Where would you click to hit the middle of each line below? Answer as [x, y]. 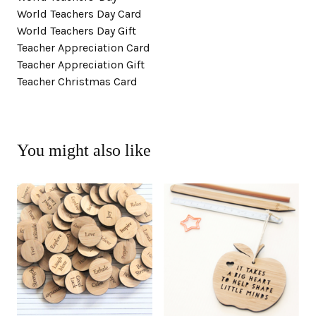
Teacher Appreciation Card [84, 48]
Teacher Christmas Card [77, 82]
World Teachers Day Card [79, 14]
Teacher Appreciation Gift [81, 65]
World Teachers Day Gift [77, 31]
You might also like [84, 151]
